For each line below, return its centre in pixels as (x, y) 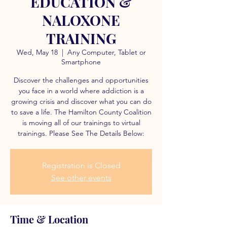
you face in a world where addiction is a (81, 91)
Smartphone (81, 62)
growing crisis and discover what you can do (81, 101)
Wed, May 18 (37, 52)
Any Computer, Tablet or (106, 52)
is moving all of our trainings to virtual (81, 123)
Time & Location (49, 219)
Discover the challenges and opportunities (81, 80)
